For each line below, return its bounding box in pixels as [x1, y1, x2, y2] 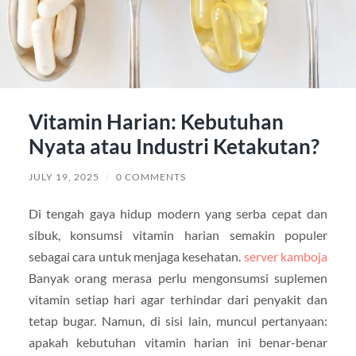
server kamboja [243, 249, 328, 265]
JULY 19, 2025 [28, 171, 99, 184]
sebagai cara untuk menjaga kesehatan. [28, 249, 244, 265]
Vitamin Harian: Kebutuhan [28, 109, 284, 135]
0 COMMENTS [115, 171, 186, 184]
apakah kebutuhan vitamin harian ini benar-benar [28, 335, 328, 350]
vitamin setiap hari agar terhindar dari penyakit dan [28, 292, 328, 308]
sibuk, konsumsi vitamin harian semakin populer [28, 227, 328, 243]
